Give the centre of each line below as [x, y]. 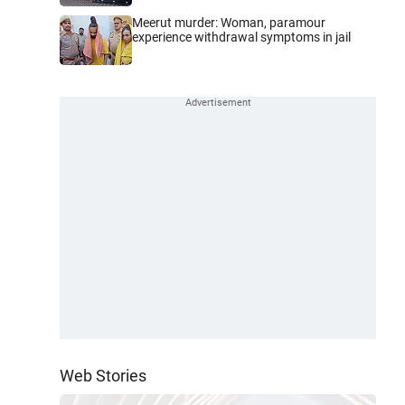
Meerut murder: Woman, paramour [229, 22]
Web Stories [103, 375]
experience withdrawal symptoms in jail [241, 37]
